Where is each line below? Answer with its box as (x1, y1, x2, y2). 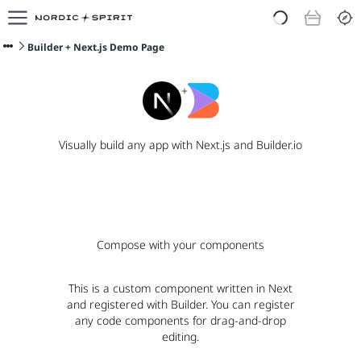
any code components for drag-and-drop (75, 313, 286, 328)
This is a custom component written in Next (68, 280, 293, 296)
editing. (162, 329, 199, 344)
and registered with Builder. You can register (66, 297, 295, 312)
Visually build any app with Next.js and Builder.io (59, 137, 302, 152)
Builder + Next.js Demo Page (27, 40, 164, 54)
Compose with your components (97, 237, 264, 252)
